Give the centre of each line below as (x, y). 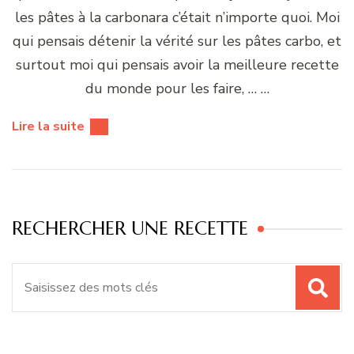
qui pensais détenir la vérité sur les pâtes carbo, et (177, 41)
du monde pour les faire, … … (177, 88)
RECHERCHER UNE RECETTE (130, 228)
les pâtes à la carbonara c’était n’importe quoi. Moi (177, 17)
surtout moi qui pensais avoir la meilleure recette (177, 64)
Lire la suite (48, 126)
